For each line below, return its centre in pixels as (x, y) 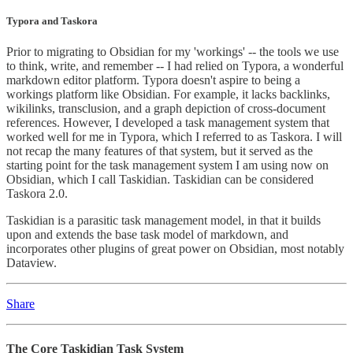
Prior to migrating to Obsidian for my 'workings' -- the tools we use (173, 51)
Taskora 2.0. (37, 193)
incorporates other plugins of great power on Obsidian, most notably (175, 248)
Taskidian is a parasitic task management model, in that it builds (163, 220)
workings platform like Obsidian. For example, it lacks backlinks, (168, 94)
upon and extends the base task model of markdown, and (147, 234)
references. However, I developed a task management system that (168, 122)
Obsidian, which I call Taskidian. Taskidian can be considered (160, 179)
